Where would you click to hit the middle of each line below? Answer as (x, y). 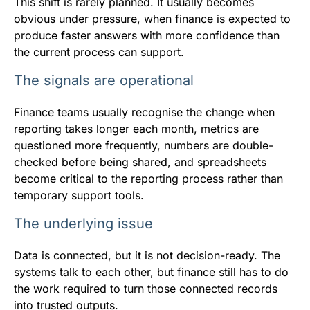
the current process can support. (99, 52)
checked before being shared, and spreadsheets (140, 162)
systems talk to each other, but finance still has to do (151, 272)
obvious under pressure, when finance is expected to (152, 19)
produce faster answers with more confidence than (147, 36)
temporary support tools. (79, 195)
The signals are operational (104, 81)
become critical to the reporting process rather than (148, 179)
